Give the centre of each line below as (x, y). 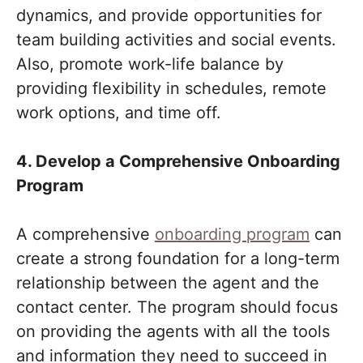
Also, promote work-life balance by (150, 64)
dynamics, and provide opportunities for (169, 15)
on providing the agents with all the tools (173, 331)
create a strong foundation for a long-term (178, 258)
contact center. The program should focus (177, 307)
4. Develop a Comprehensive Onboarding (178, 161)
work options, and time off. (119, 113)
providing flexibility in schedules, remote (171, 88)
